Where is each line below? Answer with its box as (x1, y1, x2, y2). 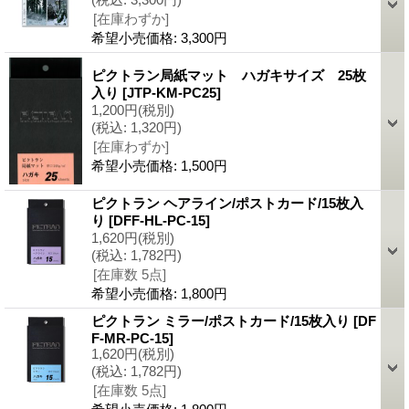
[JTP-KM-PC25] (122, 84, 221, 100)
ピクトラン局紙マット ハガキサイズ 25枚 (91, 67, 366, 83)
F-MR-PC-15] (91, 330, 173, 346)
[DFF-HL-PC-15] (109, 212, 210, 228)
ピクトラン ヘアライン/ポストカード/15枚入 (91, 194, 363, 211)
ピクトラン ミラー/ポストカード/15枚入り (91, 312, 353, 329)
